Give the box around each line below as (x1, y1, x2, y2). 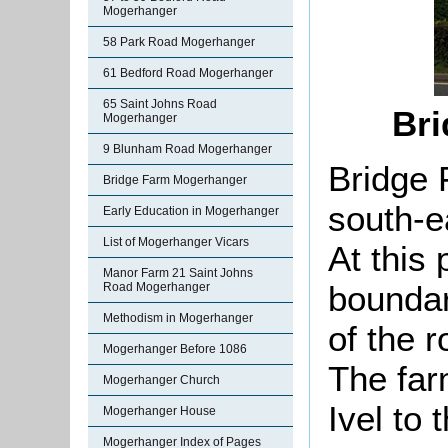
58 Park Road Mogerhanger (103, 35, 255, 49)
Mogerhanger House (103, 404, 216, 418)
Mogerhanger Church (103, 373, 220, 387)
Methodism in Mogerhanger (103, 311, 253, 325)
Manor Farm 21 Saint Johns (103, 266, 253, 280)
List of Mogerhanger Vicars (103, 235, 249, 249)
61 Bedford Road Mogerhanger (103, 66, 273, 80)
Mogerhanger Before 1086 (103, 342, 247, 356)
